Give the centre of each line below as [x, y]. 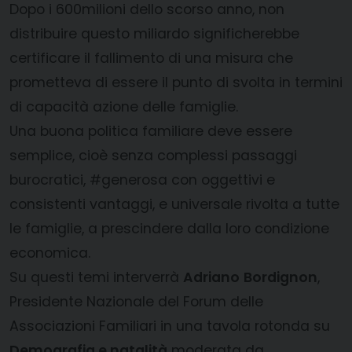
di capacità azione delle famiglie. [124, 107]
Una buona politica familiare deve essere [151, 132]
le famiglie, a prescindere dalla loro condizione [169, 229]
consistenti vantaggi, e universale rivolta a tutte [174, 205]
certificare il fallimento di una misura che [151, 59]
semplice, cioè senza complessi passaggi [153, 156]
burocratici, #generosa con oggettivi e [142, 180]
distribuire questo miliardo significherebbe [154, 34]
